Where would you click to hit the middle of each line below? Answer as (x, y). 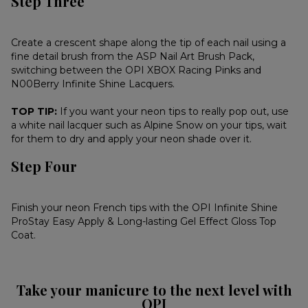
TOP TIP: (34, 112)
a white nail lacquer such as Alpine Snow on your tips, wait (149, 125)
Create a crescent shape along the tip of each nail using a (149, 43)
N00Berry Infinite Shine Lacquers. (93, 84)
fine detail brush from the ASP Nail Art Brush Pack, (133, 57)
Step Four (44, 166)
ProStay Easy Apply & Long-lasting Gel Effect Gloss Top (144, 222)
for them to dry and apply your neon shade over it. (132, 139)
